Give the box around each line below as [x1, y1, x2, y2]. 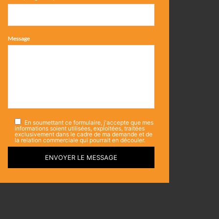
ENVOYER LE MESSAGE [45, 153, 117, 161]
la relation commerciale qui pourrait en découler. [15, 136, 145, 144]
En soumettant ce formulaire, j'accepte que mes [24, 119, 153, 126]
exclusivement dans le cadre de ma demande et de [15, 131, 153, 138]
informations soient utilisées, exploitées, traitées [15, 125, 145, 132]
